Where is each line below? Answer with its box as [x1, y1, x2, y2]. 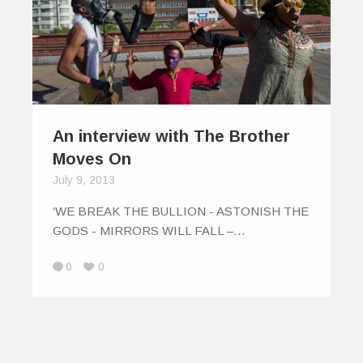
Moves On [53, 150, 131, 169]
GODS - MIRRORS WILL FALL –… [53, 224, 246, 238]
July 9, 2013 [53, 173, 115, 187]
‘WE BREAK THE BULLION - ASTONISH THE [53, 204, 309, 219]
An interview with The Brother [53, 127, 290, 146]
